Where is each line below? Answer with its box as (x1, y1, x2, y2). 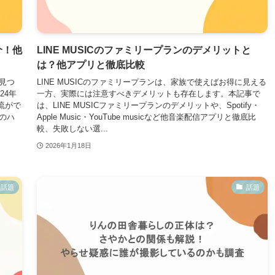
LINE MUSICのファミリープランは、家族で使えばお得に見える (37, 77, 266, 87)
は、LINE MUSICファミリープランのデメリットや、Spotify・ (37, 101, 260, 110)
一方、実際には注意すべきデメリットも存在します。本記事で (37, 89, 260, 98)
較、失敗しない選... (37, 124, 108, 133)
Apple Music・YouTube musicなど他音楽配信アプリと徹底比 (37, 112, 256, 122)
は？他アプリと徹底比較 (37, 59, 145, 70)
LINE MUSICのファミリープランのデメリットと (37, 44, 251, 55)
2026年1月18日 (45, 142, 91, 150)
